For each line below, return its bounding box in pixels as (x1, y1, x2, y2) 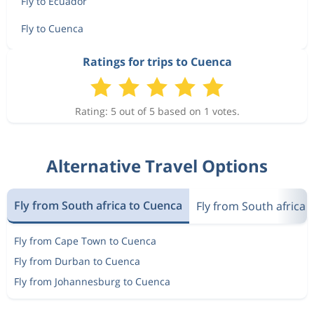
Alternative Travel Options (46, 154, 268, 177)
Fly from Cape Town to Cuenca (14, 234, 156, 247)
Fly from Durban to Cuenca (14, 254, 140, 268)
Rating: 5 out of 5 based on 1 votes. (74, 104, 240, 118)
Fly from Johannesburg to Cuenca (14, 275, 170, 288)
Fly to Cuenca (21, 22, 83, 35)
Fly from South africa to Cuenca (14, 197, 182, 213)
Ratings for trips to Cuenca (82, 54, 232, 69)
